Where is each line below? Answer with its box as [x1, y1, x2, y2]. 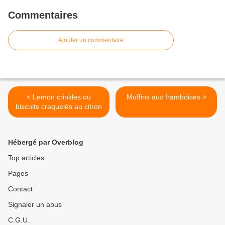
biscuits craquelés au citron [16, 102, 102, 111]
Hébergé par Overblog [8, 138, 83, 147]
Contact [8, 185, 33, 193]
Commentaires [8, 10, 78, 21]
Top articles [8, 154, 44, 162]
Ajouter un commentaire [58, 37, 124, 44]
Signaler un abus [8, 200, 62, 209]
